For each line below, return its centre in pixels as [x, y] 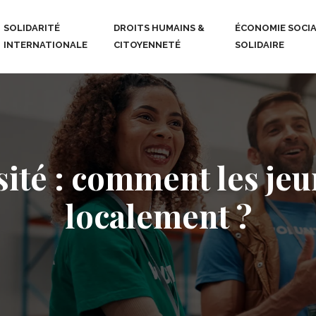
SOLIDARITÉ [31, 28]
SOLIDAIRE [260, 45]
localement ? [158, 215]
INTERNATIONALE [45, 45]
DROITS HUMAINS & [159, 28]
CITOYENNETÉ [147, 45]
